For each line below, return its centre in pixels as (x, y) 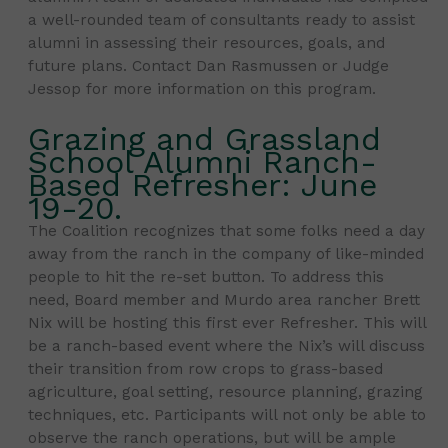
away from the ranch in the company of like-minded (226, 254)
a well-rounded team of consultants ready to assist (222, 19)
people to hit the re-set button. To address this (206, 277)
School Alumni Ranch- (203, 162)
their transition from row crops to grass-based (206, 369)
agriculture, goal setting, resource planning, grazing (226, 392)
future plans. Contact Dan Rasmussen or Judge (209, 65)
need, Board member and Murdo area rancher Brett (224, 300)
